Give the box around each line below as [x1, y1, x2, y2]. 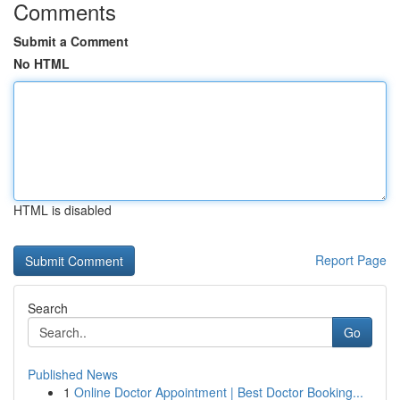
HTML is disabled [13, 201, 112, 219]
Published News [28, 365, 118, 383]
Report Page [315, 251, 387, 269]
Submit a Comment [13, 32, 129, 50]
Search [28, 299, 68, 317]
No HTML [13, 54, 70, 72]
